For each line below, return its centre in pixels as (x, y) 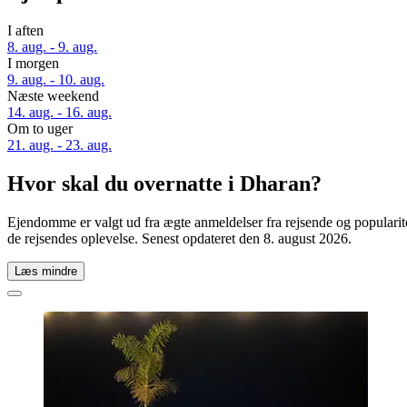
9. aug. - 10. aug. (56, 80)
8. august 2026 (306, 238)
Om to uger (40, 129)
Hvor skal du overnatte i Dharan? (164, 184)
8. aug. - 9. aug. (52, 47)
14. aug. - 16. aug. (60, 113)
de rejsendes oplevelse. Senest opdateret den (135, 238)
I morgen (33, 64)
